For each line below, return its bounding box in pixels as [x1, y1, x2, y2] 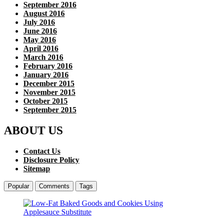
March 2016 [23, 53, 63, 62]
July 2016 [23, 18, 55, 27]
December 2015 [23, 79, 74, 88]
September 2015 [23, 106, 76, 114]
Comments [39, 182, 70, 190]
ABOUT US [4, 124, 63, 137]
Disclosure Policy [23, 156, 79, 164]
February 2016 [23, 62, 73, 71]
